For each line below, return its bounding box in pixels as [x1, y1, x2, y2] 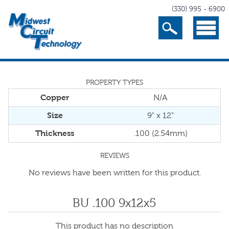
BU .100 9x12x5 [73, 196, 156, 210]
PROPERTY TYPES [86, 79, 143, 86]
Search [170, 18, 195, 27]
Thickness [35, 129, 74, 138]
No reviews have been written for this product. [28, 168, 201, 177]
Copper [40, 93, 70, 102]
